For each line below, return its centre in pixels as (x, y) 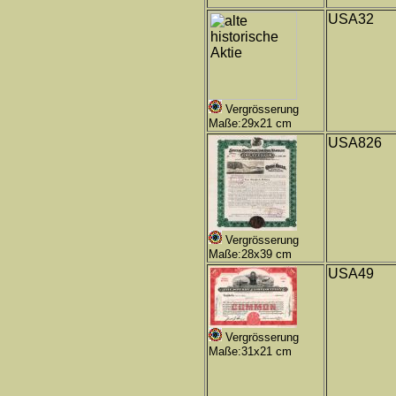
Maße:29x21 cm (250, 123)
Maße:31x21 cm (250, 351)
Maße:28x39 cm (250, 254)
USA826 (355, 143)
